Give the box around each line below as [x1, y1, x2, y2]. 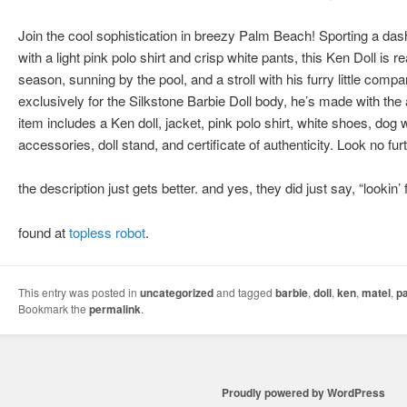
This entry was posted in [18, 283, 141, 300]
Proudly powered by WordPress [222, 383, 385, 401]
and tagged [213, 283, 276, 300]
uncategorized [140, 283, 214, 301]
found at [18, 222, 70, 242]
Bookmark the [18, 300, 90, 316]
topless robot [69, 222, 146, 242]
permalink [89, 300, 142, 317]
